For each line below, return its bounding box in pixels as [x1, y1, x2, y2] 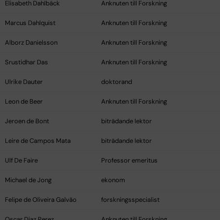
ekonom [101, 176, 125, 185]
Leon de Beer [5, 97, 43, 106]
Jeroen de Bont [5, 117, 49, 126]
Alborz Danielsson [5, 38, 57, 47]
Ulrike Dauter [5, 78, 43, 86]
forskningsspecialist [101, 195, 160, 204]
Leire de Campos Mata [5, 137, 71, 145]
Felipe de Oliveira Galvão [5, 195, 77, 204]
